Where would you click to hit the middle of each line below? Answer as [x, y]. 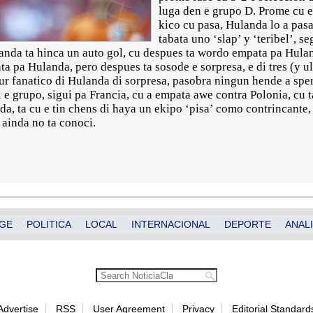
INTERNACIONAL [171, 224]
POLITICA [49, 224]
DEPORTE [248, 224]
